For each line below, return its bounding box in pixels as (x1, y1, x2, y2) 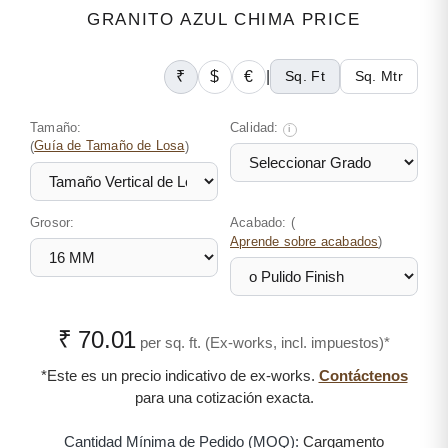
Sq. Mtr (354, 68, 403, 84)
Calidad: (230, 120, 283, 135)
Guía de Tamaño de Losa (34, 139, 185, 153)
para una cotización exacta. (134, 389, 314, 406)
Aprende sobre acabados (230, 235, 379, 249)
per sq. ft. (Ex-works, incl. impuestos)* (140, 334, 391, 351)
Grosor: (30, 215, 75, 230)
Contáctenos (318, 367, 408, 384)
